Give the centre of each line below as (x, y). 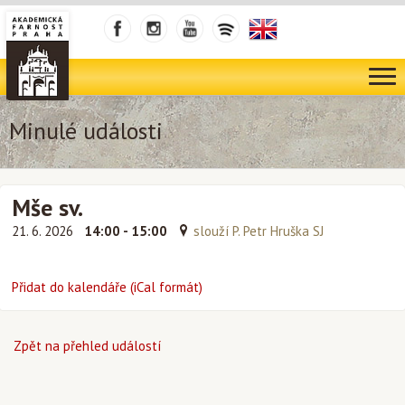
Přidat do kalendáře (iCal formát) (107, 287)
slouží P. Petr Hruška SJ (259, 231)
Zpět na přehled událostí (87, 346)
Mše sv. (47, 207)
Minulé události (86, 131)
